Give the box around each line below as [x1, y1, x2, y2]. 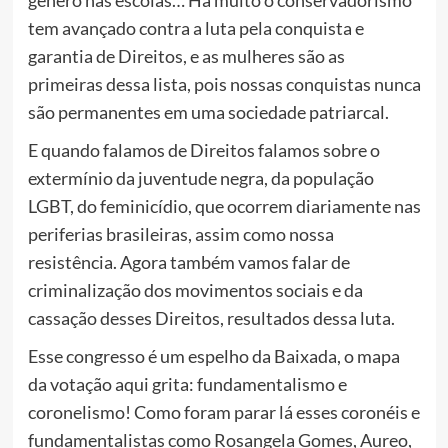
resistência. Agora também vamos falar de [27, 251, 350, 274]
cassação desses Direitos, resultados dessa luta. [27, 307, 395, 330]
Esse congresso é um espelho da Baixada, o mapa [27, 345, 400, 368]
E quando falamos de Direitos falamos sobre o [27, 139, 380, 162]
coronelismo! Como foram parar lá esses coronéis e [27, 401, 420, 424]
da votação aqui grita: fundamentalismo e [27, 373, 347, 396]
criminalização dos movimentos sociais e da [27, 279, 363, 302]
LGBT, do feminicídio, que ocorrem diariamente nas [27, 195, 421, 218]
